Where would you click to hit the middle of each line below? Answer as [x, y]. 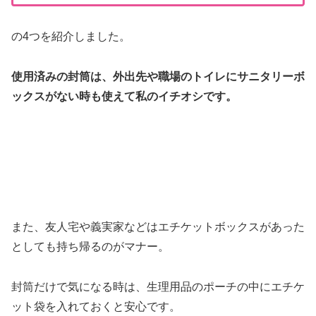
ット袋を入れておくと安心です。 [96, 306]
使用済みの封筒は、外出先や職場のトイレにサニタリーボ [158, 76]
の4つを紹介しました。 [71, 36]
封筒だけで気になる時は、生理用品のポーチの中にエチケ [158, 286]
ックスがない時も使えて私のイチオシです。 [124, 96]
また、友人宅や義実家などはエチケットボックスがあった [158, 227]
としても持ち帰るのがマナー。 [90, 247]
